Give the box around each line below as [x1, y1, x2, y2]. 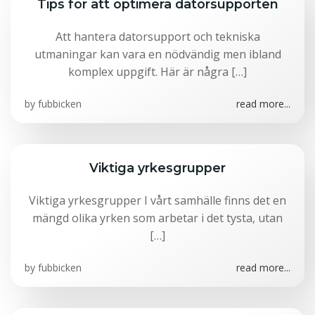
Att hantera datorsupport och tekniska [55, 29, 260, 44]
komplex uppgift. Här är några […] [68, 64, 247, 79]
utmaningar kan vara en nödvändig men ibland [34, 46, 281, 62]
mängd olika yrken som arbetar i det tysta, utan [32, 210, 283, 226]
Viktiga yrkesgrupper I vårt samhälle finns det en [29, 193, 286, 208]
